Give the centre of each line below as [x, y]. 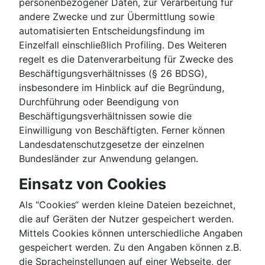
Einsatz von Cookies [93, 184]
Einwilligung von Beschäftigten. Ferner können [122, 130]
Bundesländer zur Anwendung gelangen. [109, 159]
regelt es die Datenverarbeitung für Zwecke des [126, 59]
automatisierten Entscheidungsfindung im [112, 31]
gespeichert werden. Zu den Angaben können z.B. [130, 248]
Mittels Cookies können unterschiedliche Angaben [131, 233]
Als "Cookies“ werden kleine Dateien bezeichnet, [127, 205]
